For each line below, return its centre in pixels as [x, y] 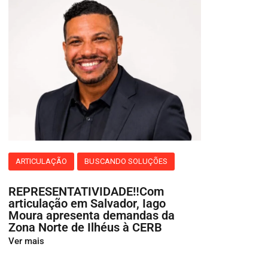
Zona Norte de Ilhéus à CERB [85, 227]
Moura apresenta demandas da [92, 215]
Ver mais [26, 241]
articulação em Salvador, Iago [87, 203]
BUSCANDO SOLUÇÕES [126, 161]
